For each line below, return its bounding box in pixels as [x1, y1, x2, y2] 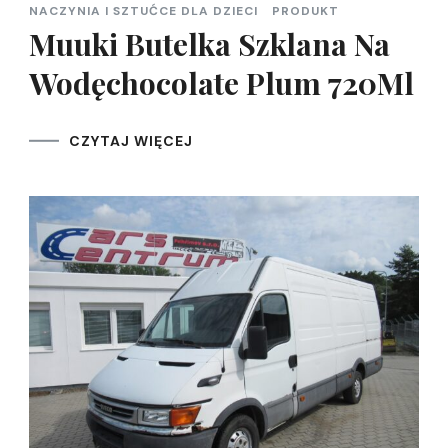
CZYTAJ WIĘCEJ [69, 131, 193, 150]
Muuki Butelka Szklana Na [29, 23, 390, 64]
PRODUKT [272, 2, 339, 19]
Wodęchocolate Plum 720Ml [29, 62, 414, 103]
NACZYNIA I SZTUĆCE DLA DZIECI [29, 2, 258, 19]
